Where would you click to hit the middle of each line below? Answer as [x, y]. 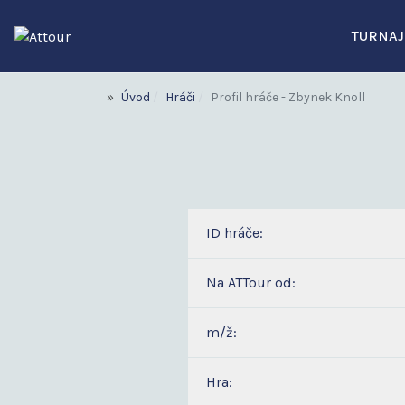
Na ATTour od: [251, 283]
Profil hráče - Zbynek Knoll [288, 97]
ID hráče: [235, 233]
